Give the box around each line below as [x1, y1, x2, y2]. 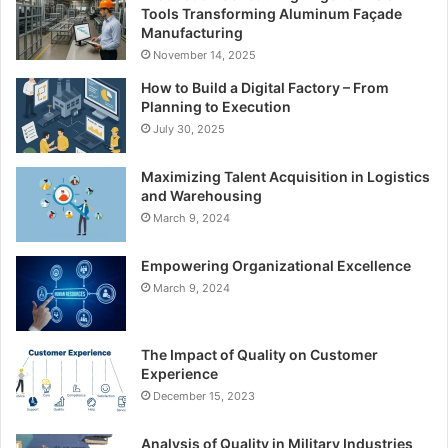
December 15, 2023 [153, 388, 255, 403]
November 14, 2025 [153, 47, 256, 62]
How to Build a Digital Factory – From [141, 78, 389, 96]
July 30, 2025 [153, 121, 225, 136]
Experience [141, 364, 218, 382]
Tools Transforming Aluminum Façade [141, 4, 402, 22]
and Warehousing [141, 186, 262, 204]
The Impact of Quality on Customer [141, 345, 378, 363]
